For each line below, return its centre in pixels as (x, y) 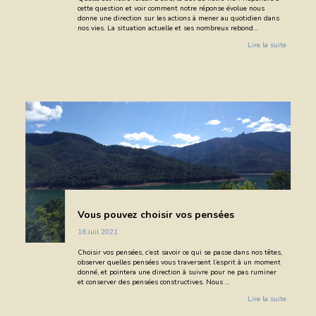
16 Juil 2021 (97, 232)
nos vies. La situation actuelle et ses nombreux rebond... (167, 28)
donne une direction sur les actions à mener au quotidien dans (178, 18)
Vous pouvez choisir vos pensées (156, 214)
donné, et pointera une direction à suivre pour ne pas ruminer (177, 272)
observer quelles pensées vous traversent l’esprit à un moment (179, 262)
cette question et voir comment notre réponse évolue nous (171, 8)
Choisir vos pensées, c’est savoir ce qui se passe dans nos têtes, (180, 252)
